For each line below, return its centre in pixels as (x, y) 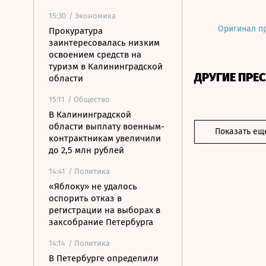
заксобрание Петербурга (101, 222)
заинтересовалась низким (104, 43)
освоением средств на (95, 55)
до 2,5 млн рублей (86, 150)
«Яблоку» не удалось (93, 186)
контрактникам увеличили (105, 138)
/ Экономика (92, 16)
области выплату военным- (107, 126)
